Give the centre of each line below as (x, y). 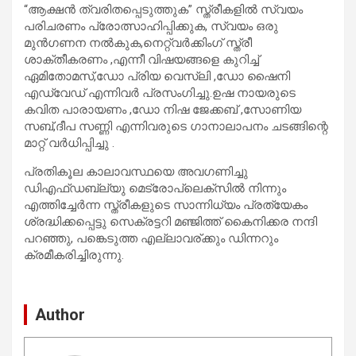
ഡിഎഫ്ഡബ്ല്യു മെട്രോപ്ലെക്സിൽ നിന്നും (155, 188)
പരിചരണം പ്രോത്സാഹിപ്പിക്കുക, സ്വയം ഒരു (151, 26)
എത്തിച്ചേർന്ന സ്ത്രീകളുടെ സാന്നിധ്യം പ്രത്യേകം (166, 205)
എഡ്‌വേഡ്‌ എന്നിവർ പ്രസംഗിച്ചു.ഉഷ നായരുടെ (160, 93)
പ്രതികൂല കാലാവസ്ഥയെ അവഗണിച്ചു (136, 171)
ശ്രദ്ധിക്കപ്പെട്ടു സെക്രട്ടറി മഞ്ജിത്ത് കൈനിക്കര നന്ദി (170, 221)
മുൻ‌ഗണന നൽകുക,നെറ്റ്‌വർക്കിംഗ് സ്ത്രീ (138, 43)
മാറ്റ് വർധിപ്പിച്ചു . (69, 143)
